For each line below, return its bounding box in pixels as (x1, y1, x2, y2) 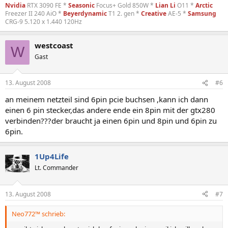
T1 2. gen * (107, 9, 141, 18)
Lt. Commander (35, 163, 78, 172)
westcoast (35, 40, 73, 50)
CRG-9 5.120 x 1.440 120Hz (5, 17, 82, 26)
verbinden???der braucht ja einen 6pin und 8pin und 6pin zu (5, 116, 217, 126)
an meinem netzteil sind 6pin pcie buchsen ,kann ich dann (5, 94, 208, 104)
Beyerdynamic (63, 9, 107, 18)
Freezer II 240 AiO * (5, 9, 63, 18)
